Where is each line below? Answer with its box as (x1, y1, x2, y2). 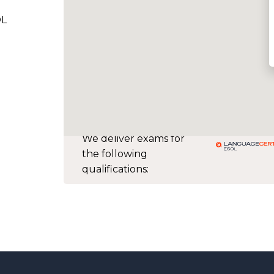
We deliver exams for (82, 133, 185, 144)
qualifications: (82, 163, 149, 175)
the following (82, 148, 147, 160)
